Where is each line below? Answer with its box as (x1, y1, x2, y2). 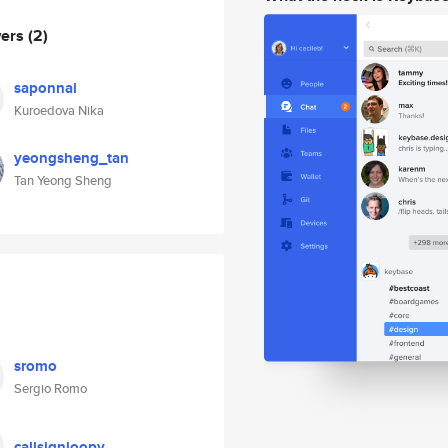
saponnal (14, 77, 77, 99)
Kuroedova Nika (14, 101, 104, 120)
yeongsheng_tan (14, 147, 129, 169)
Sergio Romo (14, 379, 87, 398)
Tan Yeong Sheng (14, 171, 112, 190)
